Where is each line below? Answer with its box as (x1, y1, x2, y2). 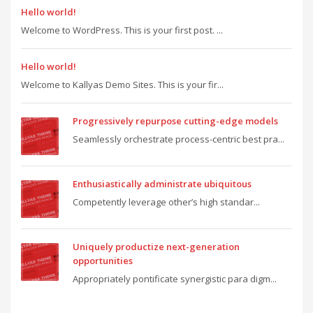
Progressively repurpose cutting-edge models (73, 114, 278, 127)
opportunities (73, 254, 133, 267)
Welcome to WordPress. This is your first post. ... (21, 23, 223, 36)
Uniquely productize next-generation (73, 240, 240, 253)
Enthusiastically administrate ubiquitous (73, 177, 252, 190)
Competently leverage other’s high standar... (73, 195, 260, 208)
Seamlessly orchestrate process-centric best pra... (73, 132, 284, 145)
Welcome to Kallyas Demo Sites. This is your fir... (21, 78, 224, 91)
